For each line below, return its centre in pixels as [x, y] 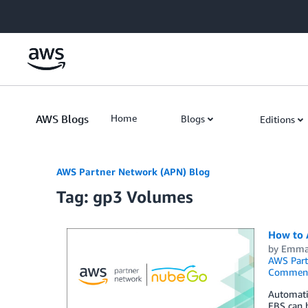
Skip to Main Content [52, 13]
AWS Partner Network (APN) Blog [133, 172]
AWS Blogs [62, 119]
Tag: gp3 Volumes [125, 197]
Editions [277, 119]
